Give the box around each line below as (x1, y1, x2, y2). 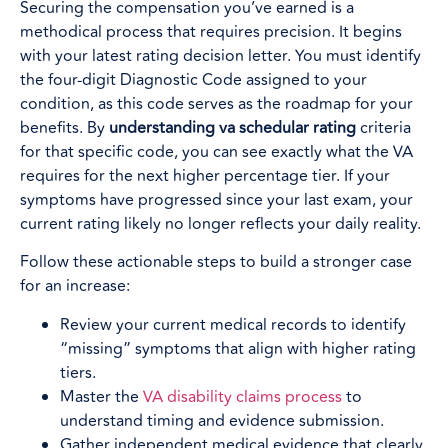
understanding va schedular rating (109, 115, 356, 140)
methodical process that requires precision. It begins (20, 19, 402, 44)
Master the (60, 384, 143, 409)
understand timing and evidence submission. (60, 408, 384, 433)
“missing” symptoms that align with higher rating (60, 336, 416, 361)
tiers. (60, 360, 96, 385)
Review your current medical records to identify (60, 312, 406, 337)
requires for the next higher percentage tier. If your (20, 163, 390, 188)
